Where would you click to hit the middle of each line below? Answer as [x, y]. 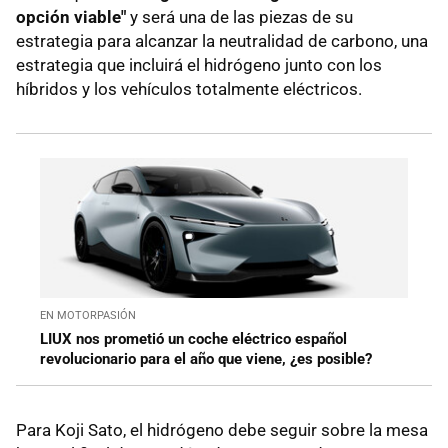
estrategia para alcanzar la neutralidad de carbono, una [222, 40]
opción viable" [71, 16]
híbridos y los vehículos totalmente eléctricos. [189, 88]
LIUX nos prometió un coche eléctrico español [193, 338]
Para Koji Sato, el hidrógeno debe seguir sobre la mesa [222, 429]
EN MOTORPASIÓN [88, 315]
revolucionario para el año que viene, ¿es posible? [206, 358]
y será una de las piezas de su [239, 16]
